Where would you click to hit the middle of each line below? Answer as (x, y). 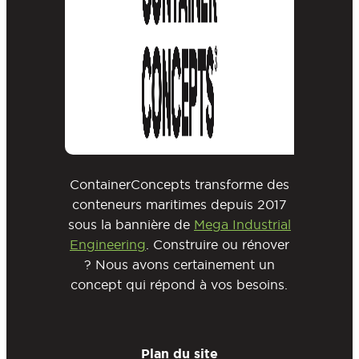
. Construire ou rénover (217, 245)
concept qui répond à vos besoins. (179, 285)
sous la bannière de (131, 225)
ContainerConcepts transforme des (179, 185)
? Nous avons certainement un (179, 265)
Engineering (107, 245)
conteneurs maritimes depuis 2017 (179, 205)
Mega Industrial (242, 225)
